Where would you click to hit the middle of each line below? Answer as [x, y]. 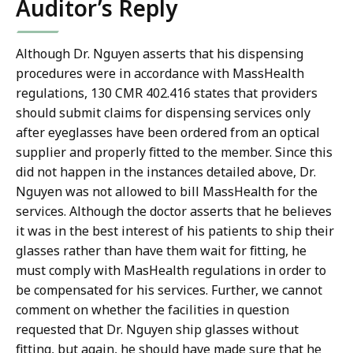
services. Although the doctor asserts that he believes [174, 212]
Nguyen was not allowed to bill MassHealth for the [167, 192]
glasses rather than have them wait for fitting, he [161, 251]
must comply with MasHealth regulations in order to [171, 271]
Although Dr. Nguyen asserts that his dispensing [160, 54]
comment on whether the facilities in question [152, 310]
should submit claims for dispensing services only [163, 113]
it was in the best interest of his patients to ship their [175, 231]
